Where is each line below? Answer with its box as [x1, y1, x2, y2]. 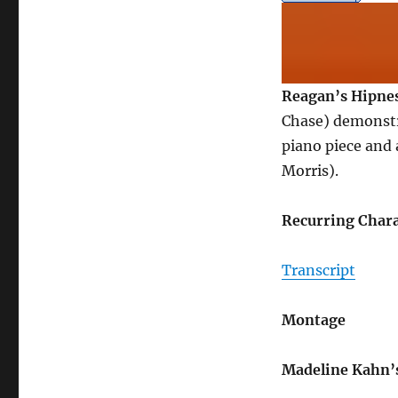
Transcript [281, 261, 355, 280]
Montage [281, 311, 346, 330]
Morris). [281, 162, 338, 180]
